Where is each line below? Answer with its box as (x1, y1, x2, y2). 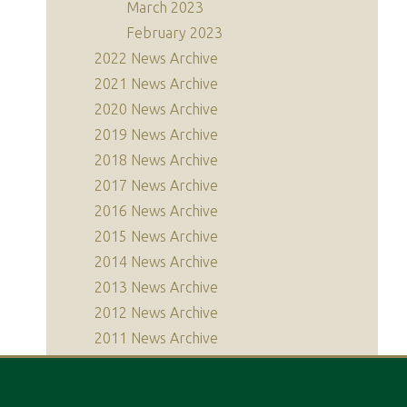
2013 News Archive (94, 279, 218, 295)
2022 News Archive (94, 50, 218, 66)
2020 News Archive (94, 101, 218, 117)
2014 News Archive (94, 253, 218, 270)
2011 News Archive (94, 330, 218, 346)
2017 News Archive (94, 177, 218, 194)
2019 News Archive (94, 126, 218, 143)
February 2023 (126, 25, 223, 41)
